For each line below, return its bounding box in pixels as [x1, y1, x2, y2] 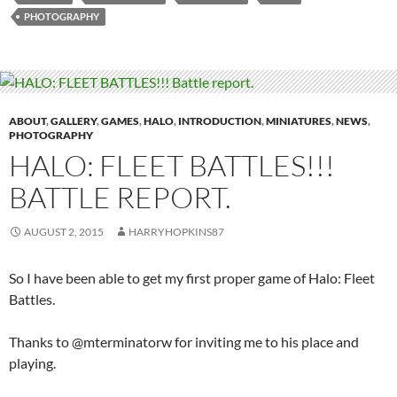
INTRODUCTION [178, 114, 261, 128]
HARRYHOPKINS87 [128, 225, 224, 239]
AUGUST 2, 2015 [24, 225, 104, 239]
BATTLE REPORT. [9, 179, 231, 216]
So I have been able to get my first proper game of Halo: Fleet [9, 269, 375, 287]
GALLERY [51, 114, 97, 128]
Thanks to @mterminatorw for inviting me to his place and [9, 333, 359, 351]
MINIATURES [266, 114, 331, 128]
